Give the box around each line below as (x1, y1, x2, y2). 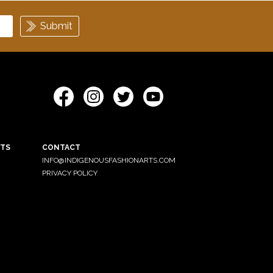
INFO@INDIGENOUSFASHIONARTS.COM (41, 155, 175, 165)
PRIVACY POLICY (41, 168, 97, 177)
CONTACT (41, 143, 80, 152)
